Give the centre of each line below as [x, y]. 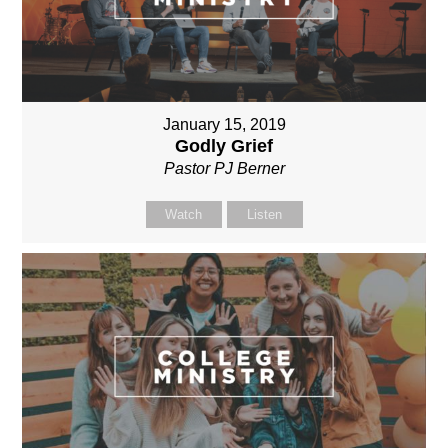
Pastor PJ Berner [224, 169]
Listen [264, 215]
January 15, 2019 [224, 125]
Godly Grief [224, 146]
